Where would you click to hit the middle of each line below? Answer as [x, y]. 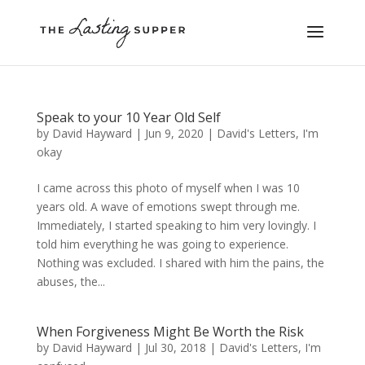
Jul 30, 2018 [175, 347]
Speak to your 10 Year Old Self [128, 117]
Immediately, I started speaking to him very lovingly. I [176, 225]
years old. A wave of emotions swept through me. [168, 207]
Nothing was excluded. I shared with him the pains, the [180, 263]
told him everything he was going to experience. [162, 244]
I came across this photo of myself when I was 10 [168, 188]
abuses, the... [70, 281]
